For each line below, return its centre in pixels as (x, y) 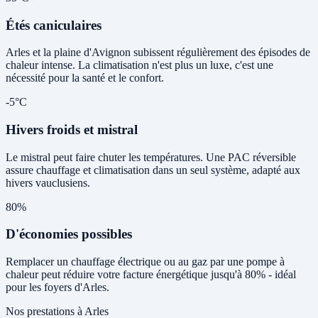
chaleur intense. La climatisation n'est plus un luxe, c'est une (139, 65)
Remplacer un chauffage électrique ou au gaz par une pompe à (145, 262)
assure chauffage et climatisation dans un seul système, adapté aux (153, 170)
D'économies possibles (69, 234)
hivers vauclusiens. (48, 182)
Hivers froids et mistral (72, 130)
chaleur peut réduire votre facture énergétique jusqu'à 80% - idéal (151, 275)
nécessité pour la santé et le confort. (85, 78)
